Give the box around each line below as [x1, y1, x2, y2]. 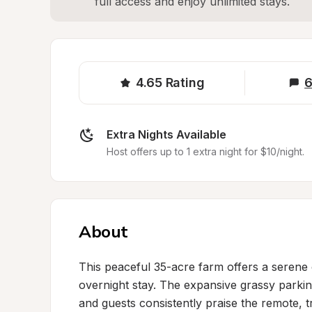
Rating [165, 75, 205, 90]
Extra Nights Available [107, 127, 226, 141]
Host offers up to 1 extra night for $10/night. [107, 146, 304, 157]
